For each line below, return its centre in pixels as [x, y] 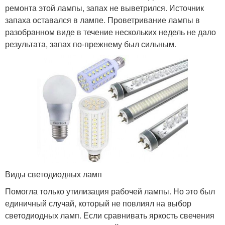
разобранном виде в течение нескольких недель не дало [110, 32]
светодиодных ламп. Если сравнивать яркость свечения [110, 215]
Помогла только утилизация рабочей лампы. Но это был [110, 191]
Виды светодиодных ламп [53, 174]
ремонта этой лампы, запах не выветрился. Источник [104, 8]
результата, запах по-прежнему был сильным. [91, 44]
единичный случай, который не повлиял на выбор [98, 203]
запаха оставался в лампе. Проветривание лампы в [102, 20]
